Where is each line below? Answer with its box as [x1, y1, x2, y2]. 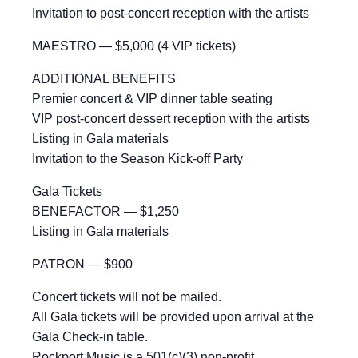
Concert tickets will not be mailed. [32, 290, 221, 304]
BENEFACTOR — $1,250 [32, 205, 179, 218]
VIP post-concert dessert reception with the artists [32, 112, 310, 125]
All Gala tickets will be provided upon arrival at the [32, 310, 314, 324]
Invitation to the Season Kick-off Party [32, 152, 243, 165]
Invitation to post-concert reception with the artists [32, 6, 309, 20]
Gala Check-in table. [32, 330, 148, 344]
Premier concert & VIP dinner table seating [32, 92, 272, 105]
